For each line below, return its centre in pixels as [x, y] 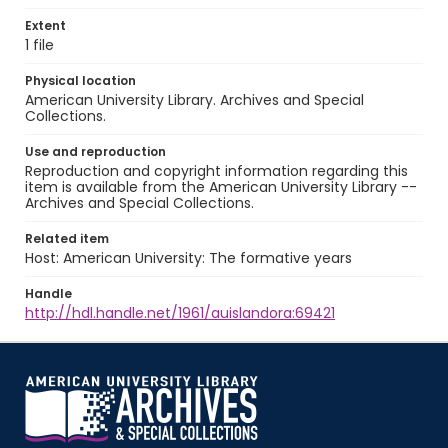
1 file [39, 45]
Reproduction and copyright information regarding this [216, 171]
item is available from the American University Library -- [221, 187]
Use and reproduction [95, 151]
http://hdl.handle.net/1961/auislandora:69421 [180, 313]
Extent [45, 25]
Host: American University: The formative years [188, 258]
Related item [67, 238]
